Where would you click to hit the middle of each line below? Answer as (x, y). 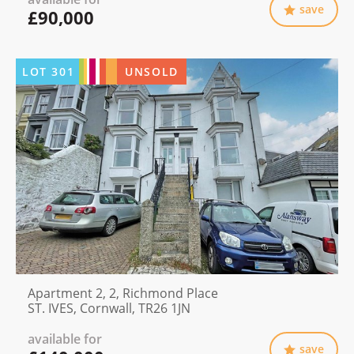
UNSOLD (152, 72)
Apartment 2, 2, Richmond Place (123, 294)
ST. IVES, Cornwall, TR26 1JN (109, 309)
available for (65, 339)
